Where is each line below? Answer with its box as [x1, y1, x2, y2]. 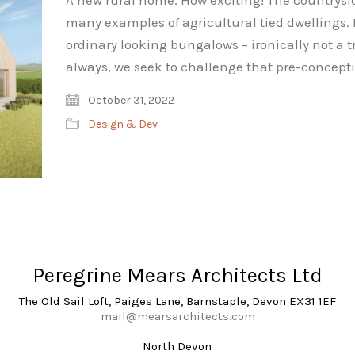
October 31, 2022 [86, 94, 174, 108]
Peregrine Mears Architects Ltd [32, 262, 323, 288]
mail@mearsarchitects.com [100, 309, 255, 324]
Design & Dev [88, 117, 158, 132]
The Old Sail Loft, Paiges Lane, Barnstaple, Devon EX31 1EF [19, 294, 336, 309]
